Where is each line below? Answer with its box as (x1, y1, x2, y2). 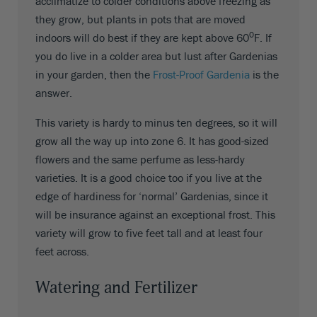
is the (250, 67, 279, 81)
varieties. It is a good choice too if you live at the (35, 170, 262, 185)
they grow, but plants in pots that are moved (35, 11, 246, 26)
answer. (35, 85, 72, 100)
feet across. (35, 243, 89, 258)
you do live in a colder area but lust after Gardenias (35, 48, 277, 63)
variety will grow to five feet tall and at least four (35, 225, 263, 240)
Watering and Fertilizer (35, 277, 197, 299)
